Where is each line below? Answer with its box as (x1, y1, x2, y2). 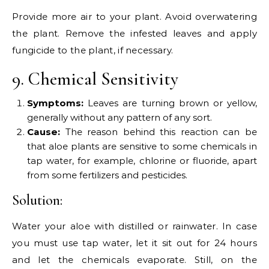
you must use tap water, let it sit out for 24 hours (12, 237, 257, 249)
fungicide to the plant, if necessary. (12, 44, 174, 56)
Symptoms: (27, 97, 88, 109)
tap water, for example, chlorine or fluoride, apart (27, 155, 257, 167)
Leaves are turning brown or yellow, (88, 97, 258, 109)
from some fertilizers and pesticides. (27, 169, 187, 181)
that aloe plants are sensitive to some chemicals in (27, 141, 257, 153)
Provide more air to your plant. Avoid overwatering (12, 11, 257, 23)
